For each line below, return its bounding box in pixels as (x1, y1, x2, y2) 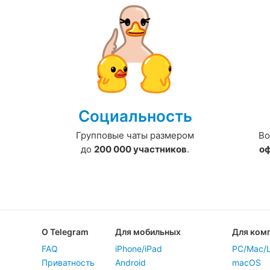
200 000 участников (94, 143, 187, 155)
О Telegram (41, 227, 89, 237)
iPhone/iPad (115, 243, 162, 254)
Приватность (41, 257, 95, 268)
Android (115, 257, 146, 268)
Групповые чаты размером (76, 130, 194, 142)
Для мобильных (115, 227, 181, 237)
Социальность (78, 107, 192, 126)
